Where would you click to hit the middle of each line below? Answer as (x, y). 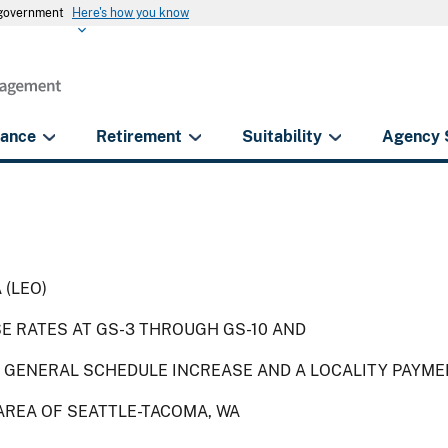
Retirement (139, 136)
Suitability (282, 136)
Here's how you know (130, 13)
